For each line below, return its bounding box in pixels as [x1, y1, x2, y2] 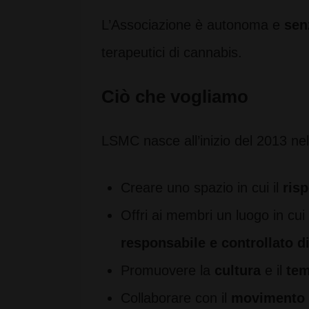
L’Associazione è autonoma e [101, 17, 284, 32]
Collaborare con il [121, 290, 231, 306]
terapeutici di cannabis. [101, 45, 242, 60]
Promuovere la [121, 263, 215, 278]
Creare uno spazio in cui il [121, 180, 283, 195]
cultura [215, 263, 261, 278]
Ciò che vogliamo [101, 86, 248, 107]
